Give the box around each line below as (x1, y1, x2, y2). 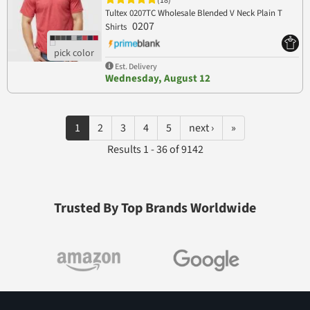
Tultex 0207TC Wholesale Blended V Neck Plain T (104, 6, 282, 19)
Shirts (104, 20, 129, 33)
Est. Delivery (113, 60, 157, 73)
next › (188, 120, 214, 136)
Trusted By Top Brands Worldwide (54, 199, 256, 219)
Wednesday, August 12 (104, 71, 210, 86)
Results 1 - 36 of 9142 (107, 142, 203, 158)
